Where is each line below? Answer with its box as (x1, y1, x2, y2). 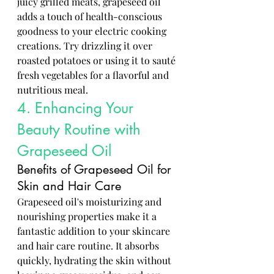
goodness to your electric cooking (17, 24, 169, 37)
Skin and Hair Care (17, 178, 121, 194)
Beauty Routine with (17, 120, 145, 139)
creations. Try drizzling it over (17, 39, 155, 52)
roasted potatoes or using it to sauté (17, 54, 178, 67)
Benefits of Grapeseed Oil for (17, 161, 175, 177)
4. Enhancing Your (17, 98, 138, 117)
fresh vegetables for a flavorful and (17, 68, 171, 81)
